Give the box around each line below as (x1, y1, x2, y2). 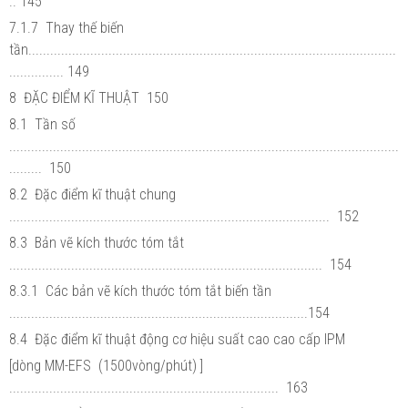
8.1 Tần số (9, 115, 79, 133)
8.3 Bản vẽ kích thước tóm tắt (9, 233, 188, 251)
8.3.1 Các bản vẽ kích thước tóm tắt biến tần (9, 281, 275, 300)
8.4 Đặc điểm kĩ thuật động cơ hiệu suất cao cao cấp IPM (9, 330, 345, 348)
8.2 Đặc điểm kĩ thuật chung (9, 185, 179, 203)
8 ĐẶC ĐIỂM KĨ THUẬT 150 (9, 88, 168, 107)
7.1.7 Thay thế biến (9, 18, 124, 36)
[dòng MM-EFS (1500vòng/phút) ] (9, 356, 207, 374)
